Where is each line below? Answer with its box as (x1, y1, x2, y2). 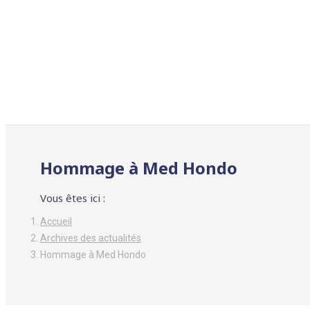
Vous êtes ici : (40, 191, 105, 206)
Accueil (40, 216, 72, 228)
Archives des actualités (40, 232, 141, 244)
